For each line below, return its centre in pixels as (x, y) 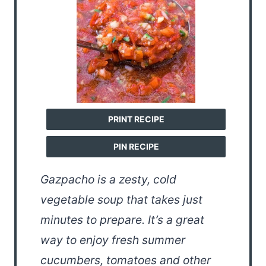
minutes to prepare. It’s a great (122, 220)
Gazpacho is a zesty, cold (108, 180)
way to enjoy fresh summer (113, 240)
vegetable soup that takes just (121, 200)
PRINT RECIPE (136, 119)
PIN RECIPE (136, 147)
